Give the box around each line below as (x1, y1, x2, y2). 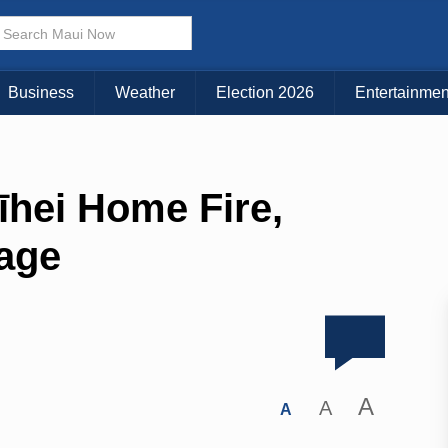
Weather (115, 84, 175, 102)
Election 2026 (216, 84, 314, 102)
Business (8, 84, 74, 102)
